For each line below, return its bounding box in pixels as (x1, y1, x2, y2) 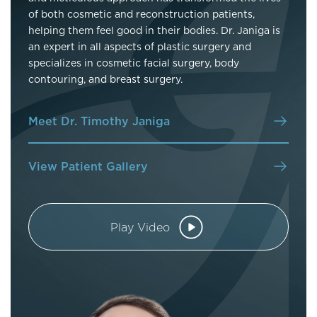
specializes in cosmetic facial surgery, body (28, 56, 239, 70)
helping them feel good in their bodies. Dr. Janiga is (28, 23, 280, 38)
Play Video (110, 219, 170, 235)
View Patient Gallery (28, 158, 148, 174)
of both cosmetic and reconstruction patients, (28, 7, 255, 21)
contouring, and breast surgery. (28, 72, 183, 86)
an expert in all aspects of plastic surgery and (28, 40, 251, 54)
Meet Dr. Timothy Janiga (28, 113, 170, 129)
